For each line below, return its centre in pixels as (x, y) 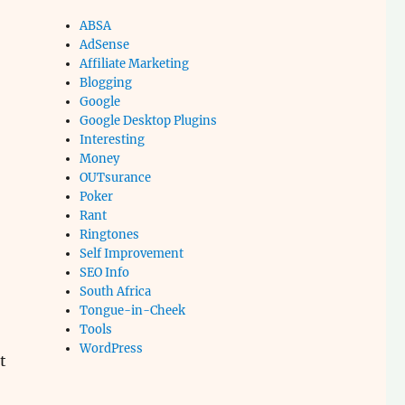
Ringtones (110, 235)
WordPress (112, 348)
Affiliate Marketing (135, 64)
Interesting (113, 140)
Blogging (106, 83)
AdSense (105, 45)
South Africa (116, 292)
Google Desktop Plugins (149, 121)
